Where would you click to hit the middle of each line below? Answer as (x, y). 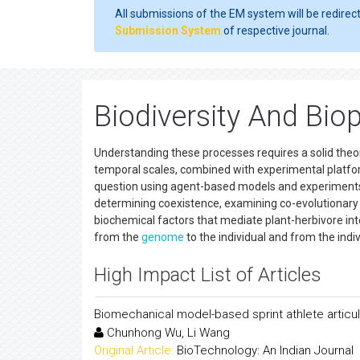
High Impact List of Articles (208, 275)
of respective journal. (275, 31)
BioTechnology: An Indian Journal (265, 350)
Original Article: (134, 350)
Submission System (168, 31)
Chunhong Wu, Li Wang (167, 333)
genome (163, 237)
